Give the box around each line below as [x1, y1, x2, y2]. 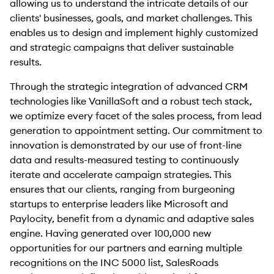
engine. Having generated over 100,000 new [10, 227, 211, 239]
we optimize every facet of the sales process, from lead [10, 109, 262, 122]
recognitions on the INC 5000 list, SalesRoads [10, 256, 218, 268]
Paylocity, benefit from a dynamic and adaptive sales [10, 212, 254, 224]
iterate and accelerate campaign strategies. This [10, 168, 231, 180]
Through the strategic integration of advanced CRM [10, 80, 248, 92]
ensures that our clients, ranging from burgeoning [10, 183, 235, 195]
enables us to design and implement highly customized [10, 26, 258, 39]
